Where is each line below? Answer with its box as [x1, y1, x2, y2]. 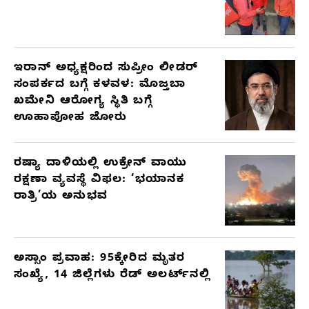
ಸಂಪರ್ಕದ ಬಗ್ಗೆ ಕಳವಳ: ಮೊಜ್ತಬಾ [14, 77, 186, 93]
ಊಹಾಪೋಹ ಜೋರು [14, 110, 128, 126]
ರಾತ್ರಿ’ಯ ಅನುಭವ [14, 189, 108, 205]
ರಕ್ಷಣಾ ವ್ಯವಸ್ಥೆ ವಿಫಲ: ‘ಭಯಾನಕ [14, 172, 185, 188]
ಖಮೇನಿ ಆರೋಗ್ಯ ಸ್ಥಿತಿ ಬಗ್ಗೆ [14, 94, 153, 110]
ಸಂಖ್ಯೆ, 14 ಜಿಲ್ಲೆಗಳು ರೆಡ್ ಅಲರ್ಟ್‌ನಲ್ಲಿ [14, 268, 210, 283]
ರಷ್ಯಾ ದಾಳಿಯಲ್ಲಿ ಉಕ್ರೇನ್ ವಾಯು [14, 156, 188, 172]
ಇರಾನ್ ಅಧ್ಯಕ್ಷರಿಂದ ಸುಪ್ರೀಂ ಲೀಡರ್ [14, 61, 199, 77]
